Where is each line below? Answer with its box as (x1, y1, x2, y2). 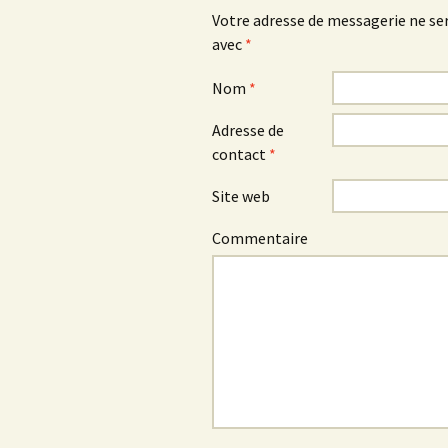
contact (212, 144, 269, 165)
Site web (212, 186, 270, 207)
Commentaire (212, 228, 308, 249)
